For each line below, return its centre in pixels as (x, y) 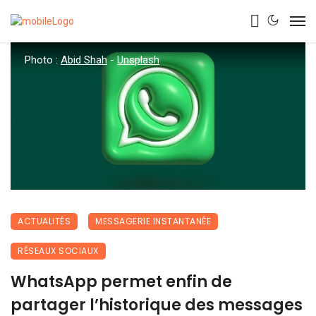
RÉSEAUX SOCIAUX (58, 251)
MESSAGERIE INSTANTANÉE (153, 221)
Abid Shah (84, 60)
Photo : (43, 60)
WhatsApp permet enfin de (121, 282)
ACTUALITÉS (44, 221)
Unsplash (138, 60)
